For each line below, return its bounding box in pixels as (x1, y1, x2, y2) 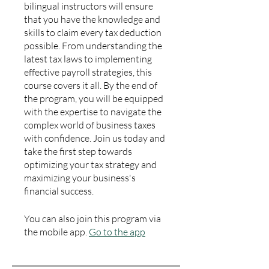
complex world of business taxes (24, 119, 156, 131)
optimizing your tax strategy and (24, 159, 157, 171)
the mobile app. (24, 226, 87, 238)
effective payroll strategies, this (24, 66, 152, 78)
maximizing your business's (24, 172, 136, 184)
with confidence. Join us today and (24, 132, 165, 144)
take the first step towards (24, 145, 132, 157)
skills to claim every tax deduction (24, 26, 162, 38)
